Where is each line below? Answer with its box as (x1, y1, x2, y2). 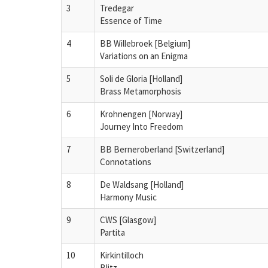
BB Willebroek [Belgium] (100, 37, 190, 49)
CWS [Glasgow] (100, 214, 156, 226)
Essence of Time (100, 14, 162, 26)
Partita (100, 226, 125, 238)
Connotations (100, 156, 151, 167)
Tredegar (100, 2, 134, 14)
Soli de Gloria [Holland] (100, 72, 182, 84)
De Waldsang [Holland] (100, 178, 184, 190)
